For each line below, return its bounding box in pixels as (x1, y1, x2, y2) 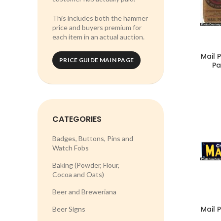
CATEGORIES (52, 113, 102, 125)
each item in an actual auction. (52, 33, 145, 41)
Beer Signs (52, 205, 85, 213)
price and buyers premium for (52, 23, 142, 32)
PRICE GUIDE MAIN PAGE (59, 56, 134, 64)
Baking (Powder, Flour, (52, 161, 119, 169)
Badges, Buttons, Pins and (52, 134, 133, 143)
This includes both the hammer (52, 14, 148, 22)
